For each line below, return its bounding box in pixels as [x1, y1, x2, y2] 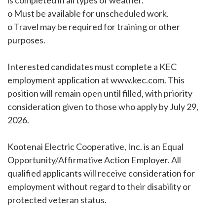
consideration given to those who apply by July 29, [7, 101, 198, 112]
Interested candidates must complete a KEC [7, 61, 177, 72]
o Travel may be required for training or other [7, 21, 180, 32]
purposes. [7, 35, 45, 45]
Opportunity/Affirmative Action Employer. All [7, 154, 181, 165]
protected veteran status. [7, 194, 107, 205]
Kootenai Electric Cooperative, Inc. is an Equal [7, 141, 184, 152]
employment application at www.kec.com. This [7, 74, 184, 85]
